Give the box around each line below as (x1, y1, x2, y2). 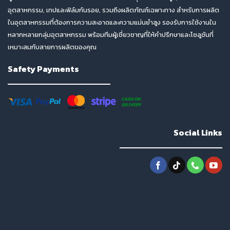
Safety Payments (8, 63, 79, 75)
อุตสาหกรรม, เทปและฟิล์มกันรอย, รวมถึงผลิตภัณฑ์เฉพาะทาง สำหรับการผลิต (8, 5, 219, 15)
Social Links (174, 126, 222, 139)
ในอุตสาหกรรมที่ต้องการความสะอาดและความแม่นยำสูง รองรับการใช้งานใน (8, 17, 216, 28)
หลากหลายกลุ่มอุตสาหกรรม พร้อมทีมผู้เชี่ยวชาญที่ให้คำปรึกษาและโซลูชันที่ (8, 30, 214, 40)
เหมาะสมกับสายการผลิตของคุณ (8, 42, 97, 52)
